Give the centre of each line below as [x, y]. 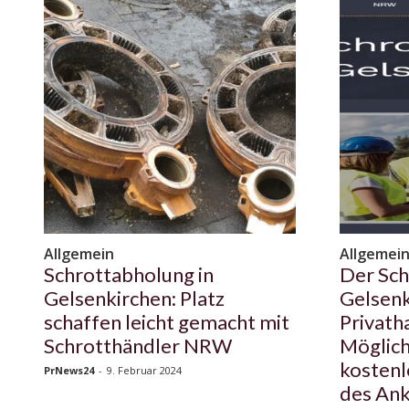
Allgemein [79, 254]
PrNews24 [69, 371]
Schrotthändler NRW [138, 346]
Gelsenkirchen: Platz [134, 299]
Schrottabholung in [129, 275]
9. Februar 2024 [144, 371]
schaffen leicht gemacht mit [167, 322]
